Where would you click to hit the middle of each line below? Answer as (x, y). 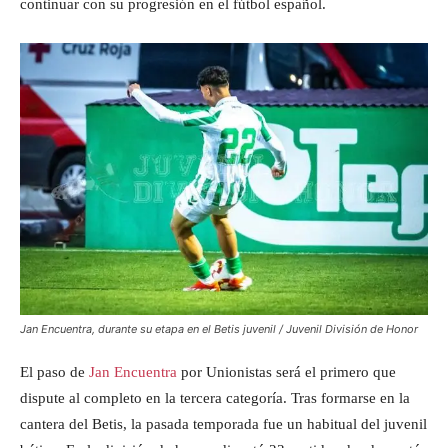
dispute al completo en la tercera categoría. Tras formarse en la (215, 398)
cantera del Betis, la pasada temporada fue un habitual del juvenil (223, 424)
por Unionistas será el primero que (286, 372)
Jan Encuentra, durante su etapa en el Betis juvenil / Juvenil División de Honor (219, 329)
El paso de (54, 372)
